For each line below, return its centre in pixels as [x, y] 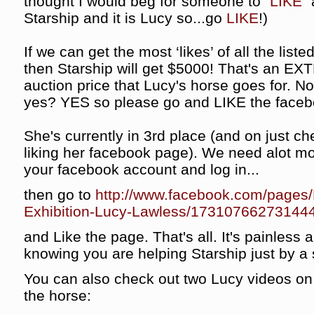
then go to [60, 194]
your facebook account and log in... [142, 169]
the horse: [57, 295]
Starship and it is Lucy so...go [125, 18]
